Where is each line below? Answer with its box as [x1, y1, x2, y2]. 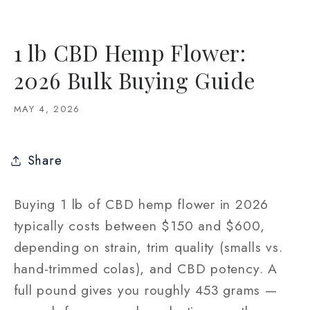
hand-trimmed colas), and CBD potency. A [13, 259, 277, 279]
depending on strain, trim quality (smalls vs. [13, 237, 283, 257]
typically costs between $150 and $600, [13, 216, 266, 236]
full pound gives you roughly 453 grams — [13, 280, 277, 300]
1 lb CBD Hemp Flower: [13, 37, 246, 67]
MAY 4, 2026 [13, 102, 81, 116]
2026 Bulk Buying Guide [13, 65, 255, 95]
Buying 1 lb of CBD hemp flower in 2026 [13, 194, 269, 215]
